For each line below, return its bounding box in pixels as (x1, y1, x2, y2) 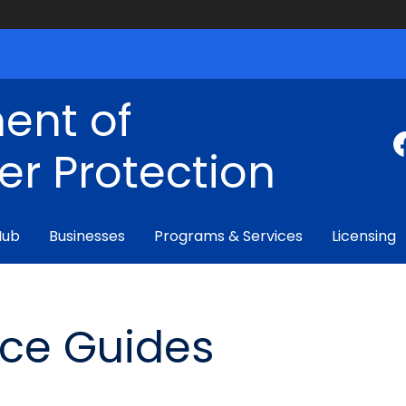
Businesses (49, 226, 125, 246)
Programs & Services (154, 226, 303, 246)
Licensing (332, 226, 396, 246)
